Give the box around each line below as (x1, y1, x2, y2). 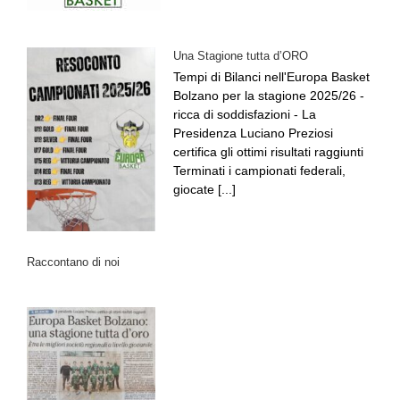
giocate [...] (173, 182, 236, 197)
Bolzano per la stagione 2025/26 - (173, 88, 364, 104)
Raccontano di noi (27, 255, 120, 270)
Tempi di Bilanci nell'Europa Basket (173, 70, 370, 85)
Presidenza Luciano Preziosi (173, 126, 333, 141)
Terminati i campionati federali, (173, 163, 346, 179)
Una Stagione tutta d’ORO (173, 49, 308, 63)
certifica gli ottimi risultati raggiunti (173, 145, 363, 160)
